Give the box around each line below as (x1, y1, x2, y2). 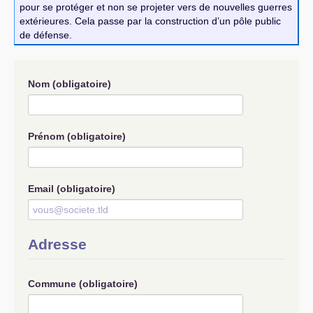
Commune (28, 278, 79, 289)
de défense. (20, 29, 72, 41)
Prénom (28, 131, 67, 142)
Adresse (28, 236, 87, 252)
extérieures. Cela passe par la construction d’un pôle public (20, 15, 281, 27)
